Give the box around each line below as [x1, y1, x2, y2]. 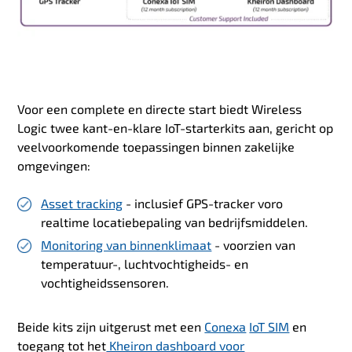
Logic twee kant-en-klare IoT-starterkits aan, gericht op [17, 120, 334, 136]
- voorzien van [211, 237, 296, 253]
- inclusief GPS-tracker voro [123, 196, 284, 211]
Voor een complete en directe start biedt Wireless [17, 101, 302, 117]
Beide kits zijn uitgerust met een [17, 319, 205, 335]
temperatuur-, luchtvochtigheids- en [41, 256, 249, 272]
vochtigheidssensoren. [41, 275, 170, 291]
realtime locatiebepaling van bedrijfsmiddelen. [41, 214, 309, 230]
